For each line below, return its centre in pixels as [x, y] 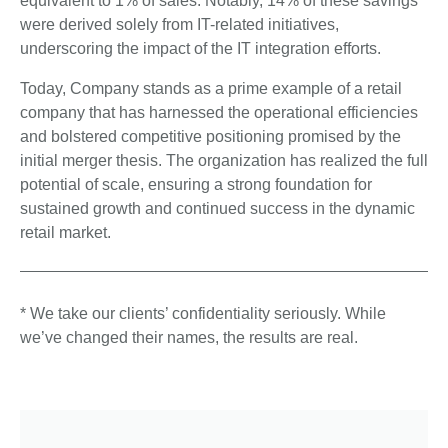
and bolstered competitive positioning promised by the [210, 137]
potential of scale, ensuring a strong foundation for [196, 185]
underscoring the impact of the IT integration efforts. [200, 49]
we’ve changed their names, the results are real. [189, 338]
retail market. [65, 233]
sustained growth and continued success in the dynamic [217, 209]
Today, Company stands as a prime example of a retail [211, 89]
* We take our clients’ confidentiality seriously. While [203, 314]
